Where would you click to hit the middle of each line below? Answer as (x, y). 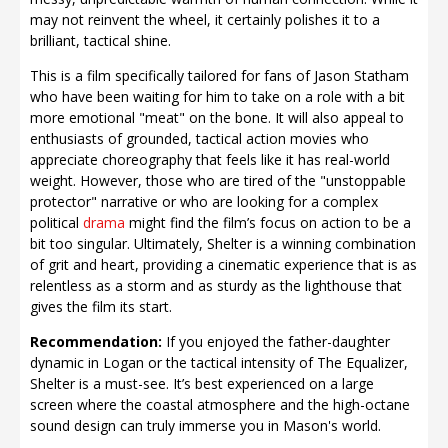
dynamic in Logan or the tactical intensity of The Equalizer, (219, 362)
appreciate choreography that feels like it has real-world (210, 159)
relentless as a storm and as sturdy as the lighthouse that (216, 285)
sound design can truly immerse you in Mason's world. (205, 425)
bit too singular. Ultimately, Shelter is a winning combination (223, 243)
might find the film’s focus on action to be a (268, 222)
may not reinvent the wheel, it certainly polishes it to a (205, 19)
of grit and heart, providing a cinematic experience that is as (223, 264)
